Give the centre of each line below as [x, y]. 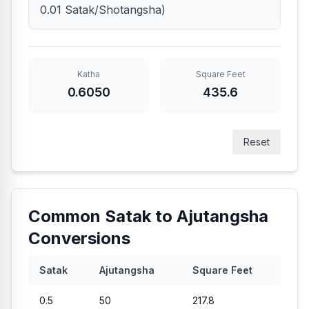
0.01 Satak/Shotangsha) [103, 10]
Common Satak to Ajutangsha [148, 216]
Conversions [79, 238]
